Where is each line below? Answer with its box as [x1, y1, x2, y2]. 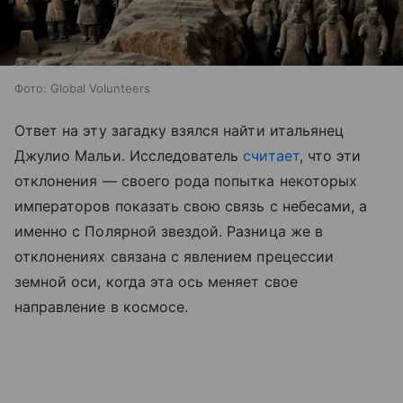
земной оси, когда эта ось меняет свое [14, 273, 298, 291]
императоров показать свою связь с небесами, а [14, 197, 368, 215]
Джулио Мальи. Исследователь [14, 147, 244, 165]
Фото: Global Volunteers [14, 81, 150, 95]
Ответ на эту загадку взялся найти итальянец [14, 121, 345, 139]
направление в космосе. [14, 298, 189, 316]
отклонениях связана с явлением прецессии [14, 247, 334, 265]
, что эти [299, 147, 362, 165]
